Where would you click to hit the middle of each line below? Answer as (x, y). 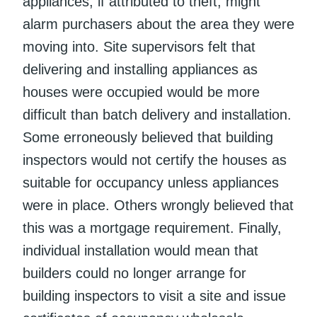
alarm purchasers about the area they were (158, 24)
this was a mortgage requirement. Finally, (152, 227)
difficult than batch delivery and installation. (157, 114)
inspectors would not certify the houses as (155, 160)
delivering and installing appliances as (140, 69)
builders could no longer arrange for (134, 273)
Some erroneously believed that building (148, 137)
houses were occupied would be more (141, 92)
